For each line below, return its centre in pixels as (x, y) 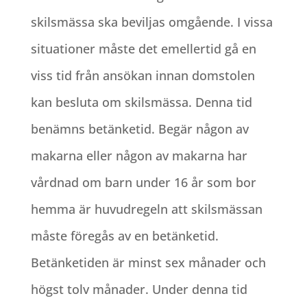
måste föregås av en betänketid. (124, 235)
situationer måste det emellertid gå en (143, 48)
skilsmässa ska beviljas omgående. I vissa (151, 22)
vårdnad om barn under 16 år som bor (143, 182)
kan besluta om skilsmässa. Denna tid (141, 102)
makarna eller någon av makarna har (139, 155)
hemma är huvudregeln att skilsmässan (146, 209)
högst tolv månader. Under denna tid (139, 289)
